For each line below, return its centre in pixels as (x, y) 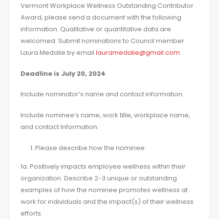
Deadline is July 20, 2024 (63, 73)
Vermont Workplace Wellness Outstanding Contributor (107, 6)
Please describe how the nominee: (90, 148)
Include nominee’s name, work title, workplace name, (106, 115)
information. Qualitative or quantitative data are (96, 29)
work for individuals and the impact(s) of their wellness (107, 202)
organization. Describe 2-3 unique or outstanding (99, 178)
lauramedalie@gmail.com (138, 53)
